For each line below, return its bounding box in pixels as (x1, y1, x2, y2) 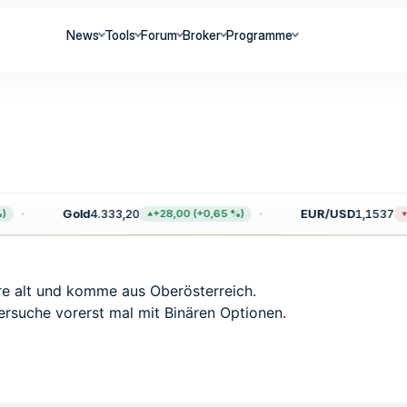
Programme (226, 26, 293, 43)
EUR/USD (289, 206, 345, 221)
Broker (183, 26, 222, 43)
